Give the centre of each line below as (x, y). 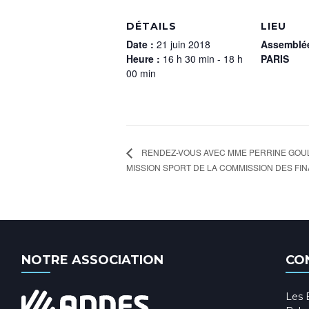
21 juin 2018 (183, 44)
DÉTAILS (151, 26)
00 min (141, 73)
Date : (141, 44)
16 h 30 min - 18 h (203, 59)
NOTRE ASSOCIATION (92, 260)
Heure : (144, 59)
